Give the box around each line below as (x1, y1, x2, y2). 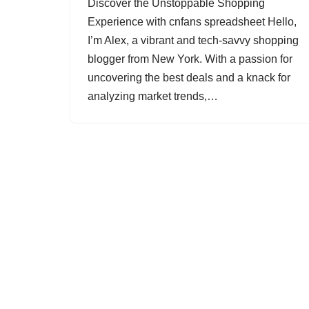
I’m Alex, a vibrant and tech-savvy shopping (88, 34, 299, 46)
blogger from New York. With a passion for (88, 53, 292, 65)
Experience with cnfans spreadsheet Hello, (88, 16, 297, 28)
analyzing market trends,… (88, 90, 221, 102)
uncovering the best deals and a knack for (88, 72, 290, 83)
